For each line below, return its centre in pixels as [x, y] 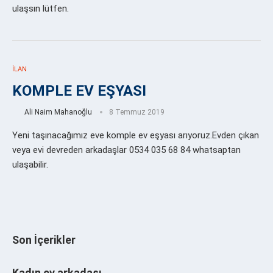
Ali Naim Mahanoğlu [58, 112]
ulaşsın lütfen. [41, 9]
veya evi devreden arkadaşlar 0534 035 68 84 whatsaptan [126, 150]
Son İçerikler [44, 240]
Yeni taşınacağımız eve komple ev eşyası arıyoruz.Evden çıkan [136, 136]
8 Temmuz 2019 [137, 112]
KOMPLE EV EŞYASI [79, 91]
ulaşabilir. [30, 165]
